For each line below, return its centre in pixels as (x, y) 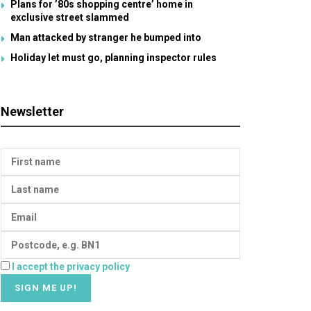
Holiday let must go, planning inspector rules (114, 58)
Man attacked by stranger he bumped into (106, 37)
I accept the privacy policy (71, 267)
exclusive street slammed (70, 17)
